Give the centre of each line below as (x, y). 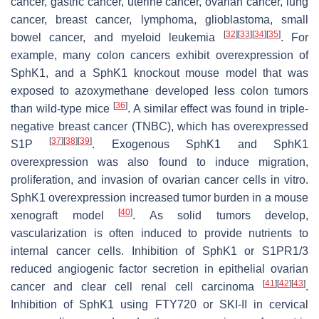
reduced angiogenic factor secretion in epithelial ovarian (159, 269)
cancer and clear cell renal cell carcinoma (137, 287)
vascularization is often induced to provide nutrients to (159, 234)
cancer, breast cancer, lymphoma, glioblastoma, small (159, 20)
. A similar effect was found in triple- (218, 109)
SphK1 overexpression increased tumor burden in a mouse (159, 198)
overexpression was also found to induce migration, (159, 162)
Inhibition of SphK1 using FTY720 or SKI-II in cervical (159, 305)
